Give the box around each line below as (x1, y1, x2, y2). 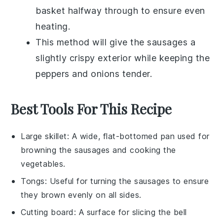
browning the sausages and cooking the (21, 145, 176, 155)
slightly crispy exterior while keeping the (36, 52, 210, 63)
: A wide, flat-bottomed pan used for (67, 131, 210, 141)
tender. (119, 68, 152, 79)
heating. (36, 21, 71, 32)
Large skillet (21, 131, 67, 141)
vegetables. (21, 158, 66, 169)
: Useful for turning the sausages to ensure (44, 176, 209, 186)
